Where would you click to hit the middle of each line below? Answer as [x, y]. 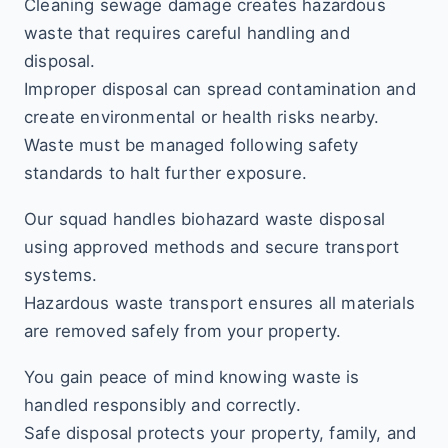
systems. [61, 275]
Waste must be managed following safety [191, 145]
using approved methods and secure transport [212, 247]
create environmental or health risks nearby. [202, 117]
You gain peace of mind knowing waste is [192, 377]
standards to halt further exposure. [165, 173]
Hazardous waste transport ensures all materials [219, 303]
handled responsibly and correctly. [162, 405]
